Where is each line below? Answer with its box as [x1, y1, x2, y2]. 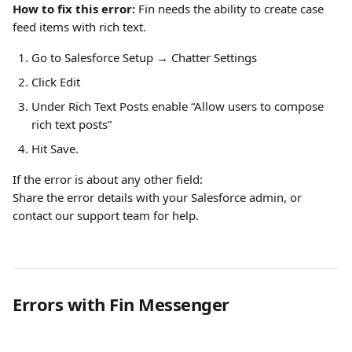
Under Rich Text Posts [31, 98, 148, 114]
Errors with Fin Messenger [13, 292, 229, 316]
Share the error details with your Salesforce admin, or [13, 189, 305, 205]
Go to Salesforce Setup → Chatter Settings [31, 49, 257, 65]
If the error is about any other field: [13, 171, 203, 187]
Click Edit [31, 74, 80, 90]
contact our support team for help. [13, 207, 199, 223]
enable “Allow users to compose [152, 98, 327, 114]
